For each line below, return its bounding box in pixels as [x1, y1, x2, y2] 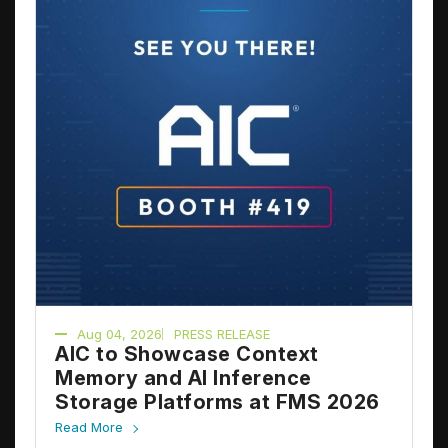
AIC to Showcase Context [55, 341, 319, 366]
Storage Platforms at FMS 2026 [55, 389, 380, 414]
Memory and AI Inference [55, 365, 312, 390]
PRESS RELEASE [174, 325, 270, 342]
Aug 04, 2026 [77, 325, 162, 342]
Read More [55, 418, 123, 435]
